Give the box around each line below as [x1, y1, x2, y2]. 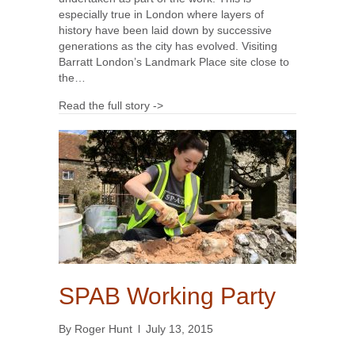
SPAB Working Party [59, 283, 276, 310]
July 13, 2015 [146, 323, 213, 336]
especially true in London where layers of [59, 8, 264, 21]
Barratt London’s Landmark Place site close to [59, 55, 289, 69]
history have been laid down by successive [59, 24, 272, 37]
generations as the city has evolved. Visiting [59, 40, 277, 53]
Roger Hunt [74, 323, 132, 336]
